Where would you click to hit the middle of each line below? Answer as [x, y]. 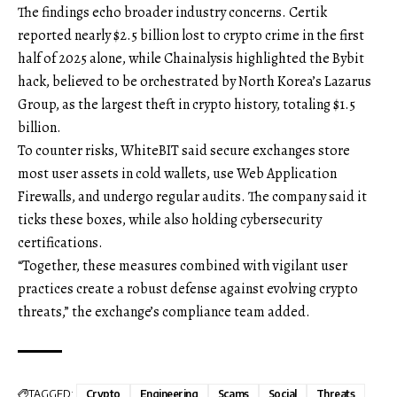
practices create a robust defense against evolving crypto [188, 288]
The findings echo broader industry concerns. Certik [172, 12]
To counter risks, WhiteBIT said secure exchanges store [184, 150]
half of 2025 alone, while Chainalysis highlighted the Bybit [191, 58]
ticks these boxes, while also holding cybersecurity [170, 219]
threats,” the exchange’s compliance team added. [164, 311]
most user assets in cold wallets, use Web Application [177, 173]
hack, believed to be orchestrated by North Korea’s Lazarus [195, 81]
